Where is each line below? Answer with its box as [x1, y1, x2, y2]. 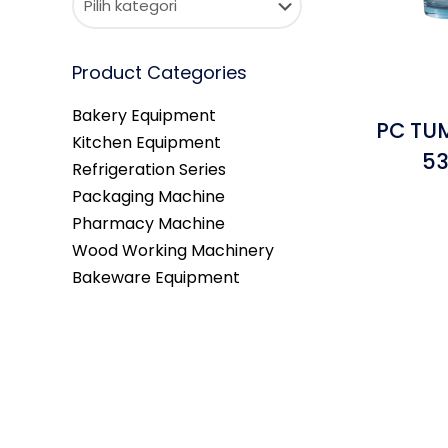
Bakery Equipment [72, 104, 216, 127]
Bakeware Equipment [72, 266, 240, 289]
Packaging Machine [72, 185, 225, 208]
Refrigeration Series [72, 158, 226, 181]
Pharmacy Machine [72, 212, 225, 235]
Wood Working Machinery [72, 239, 274, 262]
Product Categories [72, 60, 247, 85]
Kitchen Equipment [72, 131, 221, 154]
